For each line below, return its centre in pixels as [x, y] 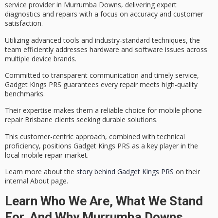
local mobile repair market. [47, 155]
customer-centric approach [63, 136]
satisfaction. [24, 23]
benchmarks [24, 94]
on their [187, 172]
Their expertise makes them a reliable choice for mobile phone [103, 110]
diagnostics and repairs [41, 14]
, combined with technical [145, 136]
